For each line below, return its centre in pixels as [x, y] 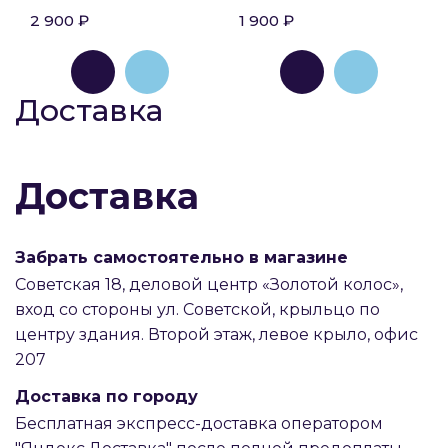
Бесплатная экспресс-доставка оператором [199, 423]
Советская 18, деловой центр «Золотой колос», [209, 284]
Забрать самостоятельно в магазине [181, 257]
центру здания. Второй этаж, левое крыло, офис [216, 334]
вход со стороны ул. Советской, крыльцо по [197, 309]
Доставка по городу [106, 396]
